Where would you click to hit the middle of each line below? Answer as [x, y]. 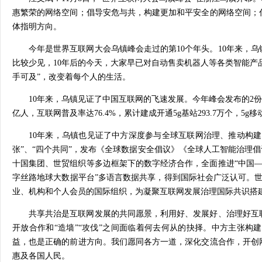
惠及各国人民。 [41, 256]
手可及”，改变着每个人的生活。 [71, 77]
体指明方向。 [37, 26]
